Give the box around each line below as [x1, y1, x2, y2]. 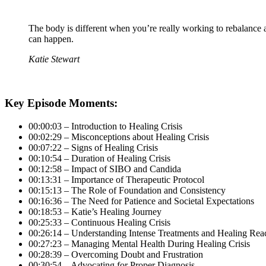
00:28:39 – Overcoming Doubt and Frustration [28, 249, 203, 259]
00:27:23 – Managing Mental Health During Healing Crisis [28, 238, 250, 249]
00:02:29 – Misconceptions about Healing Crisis [28, 131, 209, 142]
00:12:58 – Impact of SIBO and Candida [28, 163, 181, 174]
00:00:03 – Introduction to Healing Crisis [28, 121, 182, 131]
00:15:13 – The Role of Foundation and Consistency [28, 185, 226, 195]
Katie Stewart [28, 53, 80, 64]
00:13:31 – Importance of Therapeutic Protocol [28, 174, 204, 185]
